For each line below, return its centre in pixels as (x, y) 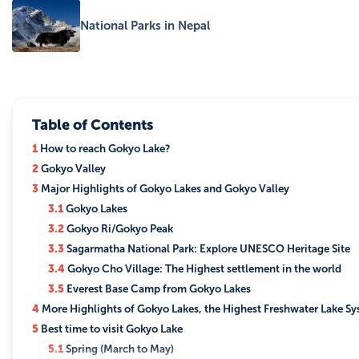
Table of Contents (93, 125)
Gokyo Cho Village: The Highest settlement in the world (203, 269)
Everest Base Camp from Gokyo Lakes (159, 289)
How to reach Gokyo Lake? (105, 149)
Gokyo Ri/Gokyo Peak (119, 229)
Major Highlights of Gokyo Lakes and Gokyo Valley (164, 189)
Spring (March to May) (119, 349)
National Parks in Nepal (145, 26)
